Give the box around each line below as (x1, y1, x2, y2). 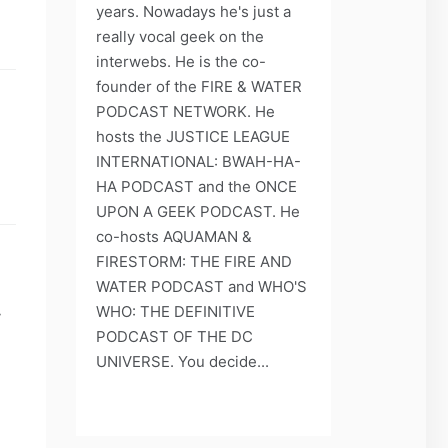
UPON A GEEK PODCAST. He (96, 201, 300, 221)
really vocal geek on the (96, 26, 264, 46)
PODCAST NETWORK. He (96, 101, 275, 121)
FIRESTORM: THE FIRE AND (96, 251, 292, 271)
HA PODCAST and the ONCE (96, 176, 297, 196)
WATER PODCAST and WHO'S (96, 276, 307, 296)
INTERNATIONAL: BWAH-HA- (96, 151, 301, 171)
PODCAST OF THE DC (96, 326, 253, 346)
